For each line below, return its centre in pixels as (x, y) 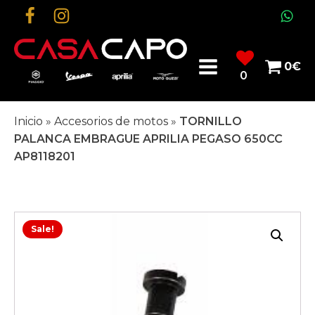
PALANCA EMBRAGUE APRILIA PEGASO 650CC (148, 139)
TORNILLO (211, 122)
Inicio (28, 122)
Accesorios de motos (111, 122)
